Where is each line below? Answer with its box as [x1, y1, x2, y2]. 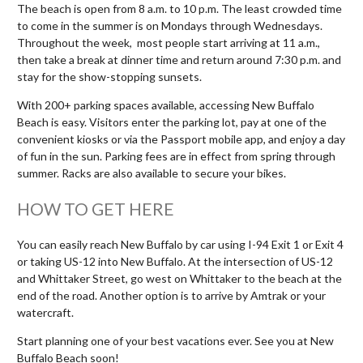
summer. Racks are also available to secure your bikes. [17, 165, 288, 180]
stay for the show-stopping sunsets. [17, 69, 204, 83]
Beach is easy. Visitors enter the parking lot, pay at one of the [17, 114, 327, 129]
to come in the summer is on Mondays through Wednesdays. [17, 18, 322, 32]
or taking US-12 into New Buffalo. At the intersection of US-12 [17, 254, 333, 268]
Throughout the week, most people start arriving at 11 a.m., [17, 35, 320, 49]
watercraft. [17, 305, 76, 319]
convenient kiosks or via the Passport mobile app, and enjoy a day [17, 131, 345, 146]
